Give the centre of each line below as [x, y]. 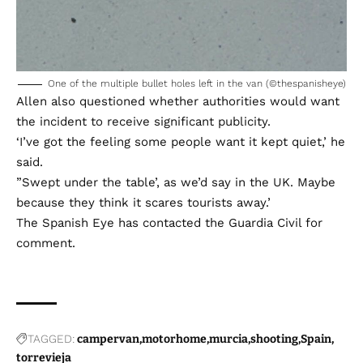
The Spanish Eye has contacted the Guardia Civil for [169, 223]
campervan [108, 340]
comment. [46, 243]
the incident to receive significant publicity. [143, 122]
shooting [274, 340]
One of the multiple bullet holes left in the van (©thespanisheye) [196, 84]
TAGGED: [51, 339]
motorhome [174, 340]
